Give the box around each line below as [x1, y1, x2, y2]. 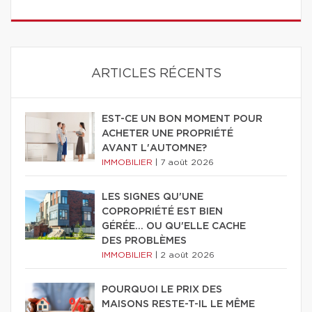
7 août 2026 [160, 157, 214, 166]
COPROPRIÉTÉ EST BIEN [102, 206, 223, 217]
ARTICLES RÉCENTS [91, 67, 221, 80]
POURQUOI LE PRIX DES [102, 284, 222, 295]
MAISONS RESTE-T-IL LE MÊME [102, 299, 255, 309]
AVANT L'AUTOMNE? [102, 143, 207, 153]
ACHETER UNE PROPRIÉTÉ [102, 128, 233, 139]
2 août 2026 [160, 250, 214, 259]
